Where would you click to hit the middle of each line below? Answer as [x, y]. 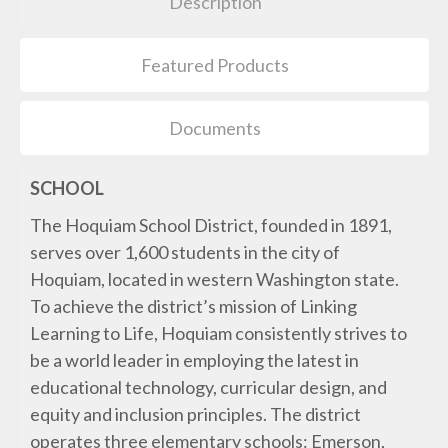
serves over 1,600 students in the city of [185, 252]
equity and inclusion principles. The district [196, 414]
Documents [215, 128]
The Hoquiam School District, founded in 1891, [211, 225]
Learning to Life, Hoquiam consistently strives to [219, 333]
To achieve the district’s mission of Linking [194, 306]
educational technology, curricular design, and [209, 387]
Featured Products [215, 65]
